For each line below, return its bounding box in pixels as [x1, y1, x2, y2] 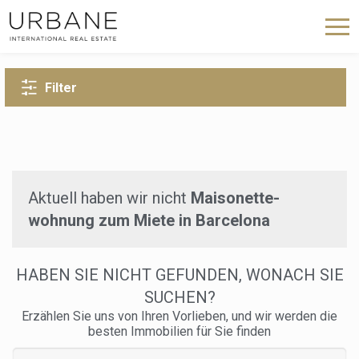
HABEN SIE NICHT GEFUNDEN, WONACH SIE [15, 265, 344, 284]
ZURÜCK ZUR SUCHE [138, 16, 253, 30]
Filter [45, 80, 77, 95]
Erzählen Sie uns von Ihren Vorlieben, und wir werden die [22, 309, 337, 324]
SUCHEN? [143, 288, 216, 307]
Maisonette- [191, 188, 280, 208]
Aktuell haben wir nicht [28, 188, 191, 208]
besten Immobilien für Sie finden [88, 324, 271, 339]
